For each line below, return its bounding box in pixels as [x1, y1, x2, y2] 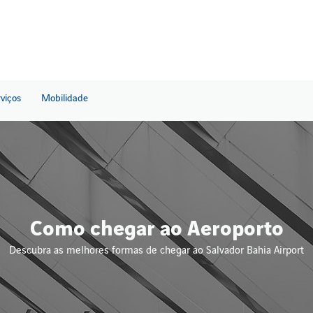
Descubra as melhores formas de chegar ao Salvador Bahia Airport [9, 245, 304, 256]
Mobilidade [41, 92, 88, 103]
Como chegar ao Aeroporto [29, 217, 284, 240]
